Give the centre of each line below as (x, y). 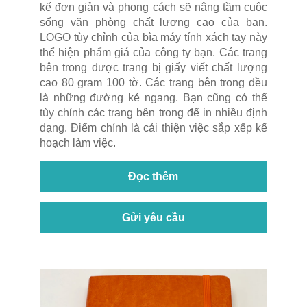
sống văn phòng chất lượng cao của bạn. (153, 22)
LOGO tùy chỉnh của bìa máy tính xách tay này (153, 37)
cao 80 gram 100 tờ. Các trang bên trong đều (153, 82)
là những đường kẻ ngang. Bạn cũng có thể (153, 97)
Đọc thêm (153, 176)
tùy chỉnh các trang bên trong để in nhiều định (153, 112)
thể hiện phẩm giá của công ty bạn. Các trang (153, 52)
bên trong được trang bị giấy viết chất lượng (153, 67)
